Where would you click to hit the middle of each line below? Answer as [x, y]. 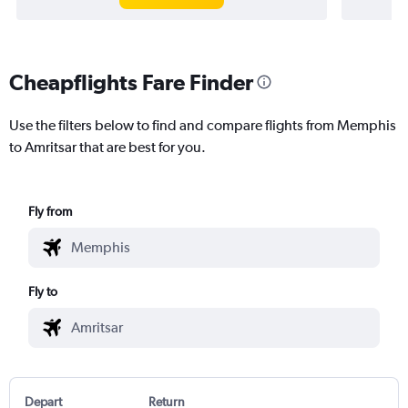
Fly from [51, 211]
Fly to [43, 291]
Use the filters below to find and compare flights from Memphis [203, 125]
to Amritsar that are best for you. [107, 147]
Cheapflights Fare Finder [131, 82]
